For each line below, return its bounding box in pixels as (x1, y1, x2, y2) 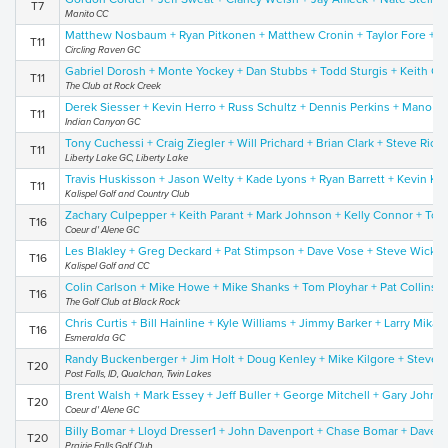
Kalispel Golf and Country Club (65, 188, 190, 200)
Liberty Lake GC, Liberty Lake (65, 152, 188, 164)
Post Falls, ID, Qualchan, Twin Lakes (65, 368, 211, 380)
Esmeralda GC (65, 332, 125, 344)
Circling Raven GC (65, 44, 140, 56)
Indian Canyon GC (65, 116, 140, 128)
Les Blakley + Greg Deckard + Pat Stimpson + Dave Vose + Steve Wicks (65, 244, 442, 258)
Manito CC (65, 8, 108, 20)
